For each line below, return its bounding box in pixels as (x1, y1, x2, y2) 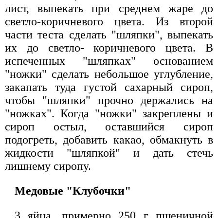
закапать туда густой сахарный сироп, (5, 81, 213, 94)
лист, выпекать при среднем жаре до (5, 2, 213, 15)
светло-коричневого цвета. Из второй (5, 15, 213, 28)
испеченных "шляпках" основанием (5, 54, 213, 68)
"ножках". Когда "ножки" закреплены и (5, 107, 213, 120)
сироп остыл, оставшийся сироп (5, 120, 213, 133)
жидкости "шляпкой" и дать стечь (5, 146, 213, 160)
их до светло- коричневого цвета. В (5, 41, 213, 54)
